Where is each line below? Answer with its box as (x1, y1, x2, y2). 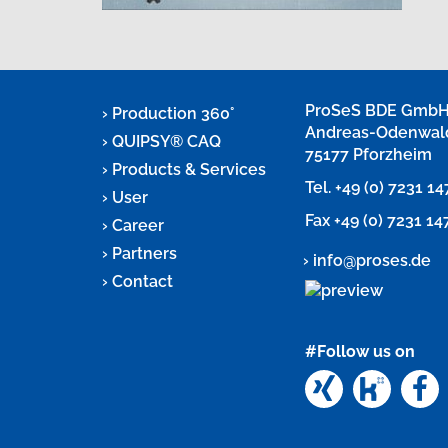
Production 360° (112, 104, 234, 123)
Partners (112, 244, 177, 263)
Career (112, 216, 164, 235)
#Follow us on (305, 341, 416, 361)
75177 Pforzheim (305, 145, 433, 164)
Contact (112, 272, 173, 291)
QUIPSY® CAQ (112, 132, 221, 151)
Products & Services (112, 160, 266, 179)
